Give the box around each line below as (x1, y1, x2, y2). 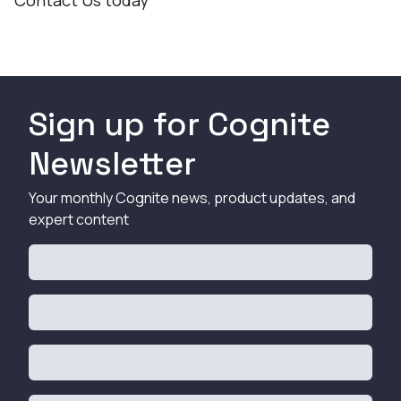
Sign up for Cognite (29, 104, 330, 145)
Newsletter (29, 143, 196, 184)
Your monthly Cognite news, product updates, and (29, 188, 355, 208)
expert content (29, 209, 129, 229)
